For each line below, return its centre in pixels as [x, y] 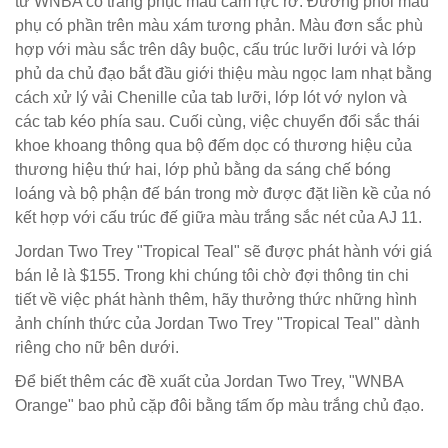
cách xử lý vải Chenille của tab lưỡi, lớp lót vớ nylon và [211, 97]
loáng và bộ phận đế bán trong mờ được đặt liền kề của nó [223, 193]
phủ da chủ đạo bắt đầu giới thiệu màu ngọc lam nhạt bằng [223, 73]
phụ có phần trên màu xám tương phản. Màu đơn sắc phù [219, 25]
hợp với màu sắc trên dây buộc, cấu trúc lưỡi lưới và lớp [215, 49]
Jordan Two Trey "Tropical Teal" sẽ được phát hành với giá [223, 251]
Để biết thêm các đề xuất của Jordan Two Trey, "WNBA [209, 381]
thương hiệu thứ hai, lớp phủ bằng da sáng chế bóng [203, 169]
